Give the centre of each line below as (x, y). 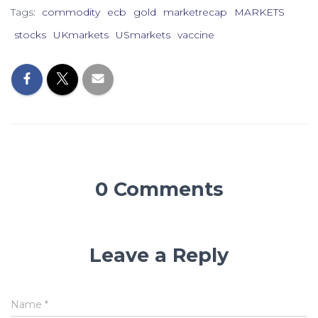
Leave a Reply (159, 255)
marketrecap (195, 12)
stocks (30, 34)
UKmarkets (81, 34)
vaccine (196, 34)
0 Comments (159, 189)
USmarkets (143, 34)
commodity (71, 12)
